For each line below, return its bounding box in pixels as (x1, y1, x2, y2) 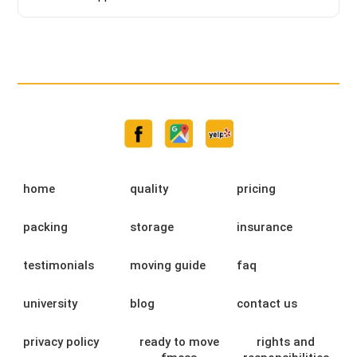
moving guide (130, 257, 206, 273)
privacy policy (23, 334, 100, 349)
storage (130, 219, 175, 234)
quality (130, 181, 169, 196)
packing (23, 219, 69, 234)
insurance (236, 219, 292, 234)
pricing (236, 181, 276, 196)
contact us (236, 296, 297, 311)
